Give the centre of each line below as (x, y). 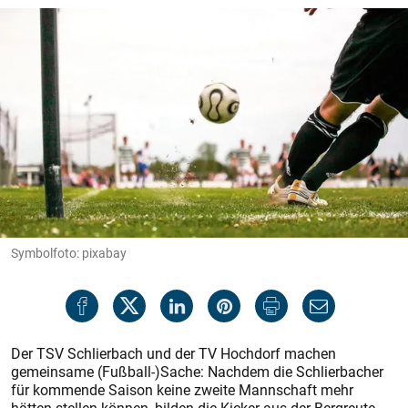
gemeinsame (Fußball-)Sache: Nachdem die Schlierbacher (197, 372)
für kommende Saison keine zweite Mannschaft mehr (182, 390)
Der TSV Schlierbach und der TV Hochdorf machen (173, 353)
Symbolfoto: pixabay (69, 253)
